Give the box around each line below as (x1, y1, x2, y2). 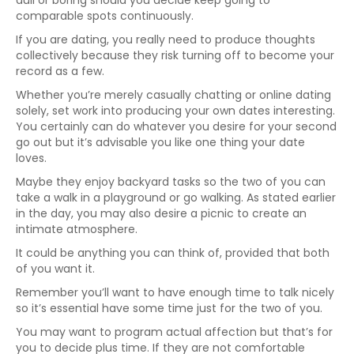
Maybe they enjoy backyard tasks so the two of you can (16, 174, 326, 190)
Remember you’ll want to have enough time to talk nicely (16, 284, 334, 300)
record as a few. (16, 63, 104, 79)
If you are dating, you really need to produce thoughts (16, 32, 315, 47)
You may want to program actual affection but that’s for (16, 324, 333, 340)
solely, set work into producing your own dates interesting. (16, 103, 335, 119)
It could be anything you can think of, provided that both (16, 245, 330, 261)
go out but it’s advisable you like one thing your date (16, 134, 305, 150)
